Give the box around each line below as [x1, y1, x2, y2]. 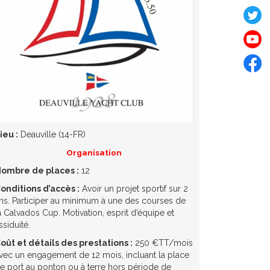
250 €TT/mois [133, 237, 193, 248]
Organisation [66, 147, 122, 157]
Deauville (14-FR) [18, 129, 86, 139]
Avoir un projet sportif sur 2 [80, 183, 188, 193]
